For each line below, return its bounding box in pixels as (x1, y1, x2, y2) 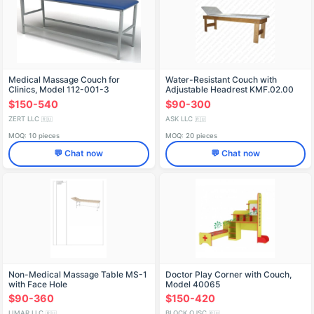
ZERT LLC (8, 114, 41, 123)
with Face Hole (8, 278, 67, 289)
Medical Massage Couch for (8, 74, 120, 86)
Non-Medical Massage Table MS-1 (8, 268, 147, 280)
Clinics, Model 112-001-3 (8, 84, 109, 95)
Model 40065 (165, 278, 220, 289)
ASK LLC (165, 114, 195, 123)
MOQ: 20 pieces (165, 131, 217, 139)
